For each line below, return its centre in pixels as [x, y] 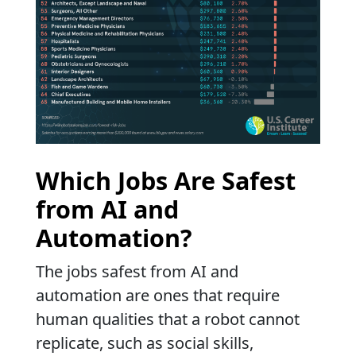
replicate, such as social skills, [145, 342]
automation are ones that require [158, 295]
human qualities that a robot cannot [168, 319]
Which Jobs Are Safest [166, 180]
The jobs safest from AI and [137, 271]
